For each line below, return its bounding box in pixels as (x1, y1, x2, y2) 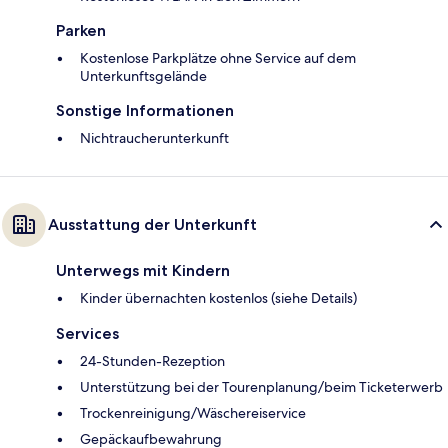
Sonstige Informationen (56, 101, 234, 121)
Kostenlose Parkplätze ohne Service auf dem (80, 49, 356, 68)
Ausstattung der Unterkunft (48, 215, 257, 235)
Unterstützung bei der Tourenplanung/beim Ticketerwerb (80, 378, 443, 397)
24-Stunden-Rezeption (80, 352, 225, 371)
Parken (56, 21, 106, 41)
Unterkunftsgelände (80, 67, 207, 86)
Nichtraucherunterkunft (80, 129, 229, 148)
